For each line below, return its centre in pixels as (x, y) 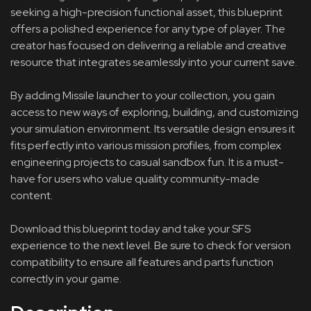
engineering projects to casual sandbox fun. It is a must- (147, 162)
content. (32, 195)
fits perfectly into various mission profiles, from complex (146, 145)
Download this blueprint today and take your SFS (131, 229)
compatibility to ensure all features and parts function (142, 262)
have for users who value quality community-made (135, 179)
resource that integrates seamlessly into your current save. (154, 62)
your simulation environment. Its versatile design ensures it (153, 129)
